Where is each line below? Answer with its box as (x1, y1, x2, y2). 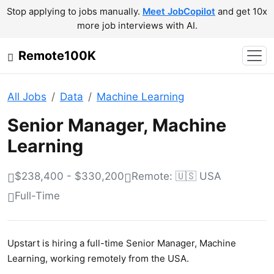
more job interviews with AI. (76, 20, 198, 31)
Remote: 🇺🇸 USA (131, 169, 221, 182)
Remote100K (18, 48, 96, 63)
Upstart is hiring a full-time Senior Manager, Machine (7, 237, 236, 249)
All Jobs (7, 91, 46, 103)
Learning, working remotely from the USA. (7, 253, 189, 264)
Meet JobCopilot (143, 6, 215, 17)
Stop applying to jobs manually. (7, 6, 143, 17)
